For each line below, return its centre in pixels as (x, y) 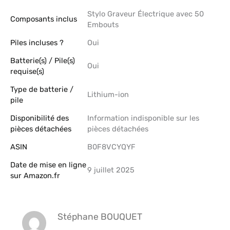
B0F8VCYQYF (111, 147)
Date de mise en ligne (48, 165)
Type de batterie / (42, 90)
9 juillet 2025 (111, 170)
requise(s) (27, 72)
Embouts (103, 25)
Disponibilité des (40, 118)
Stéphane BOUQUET (100, 217)
